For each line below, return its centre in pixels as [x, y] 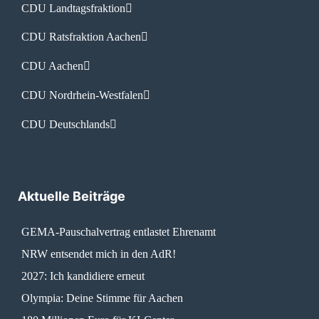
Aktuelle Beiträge [72, 197]
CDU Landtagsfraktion [73, 8]
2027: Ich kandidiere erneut [83, 276]
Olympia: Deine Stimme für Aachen [102, 298]
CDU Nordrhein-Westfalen [82, 95]
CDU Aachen [52, 66]
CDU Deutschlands [65, 124]
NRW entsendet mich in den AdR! [98, 254]
